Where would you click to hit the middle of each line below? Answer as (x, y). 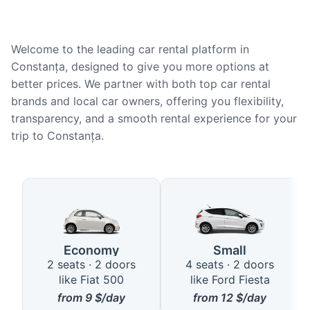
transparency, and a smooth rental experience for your (154, 118)
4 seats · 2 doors (230, 265)
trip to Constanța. (57, 136)
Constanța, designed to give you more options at (140, 66)
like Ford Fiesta (230, 280)
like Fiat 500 (91, 280)
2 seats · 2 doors (91, 265)
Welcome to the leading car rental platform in (130, 49)
